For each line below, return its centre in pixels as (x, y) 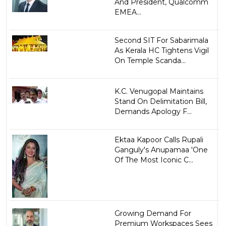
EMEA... (128, 12)
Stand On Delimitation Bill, (160, 101)
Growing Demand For (153, 213)
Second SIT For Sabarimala (161, 40)
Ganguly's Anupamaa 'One (161, 150)
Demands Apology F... (153, 111)
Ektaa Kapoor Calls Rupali (159, 139)
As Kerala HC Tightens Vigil (161, 50)
